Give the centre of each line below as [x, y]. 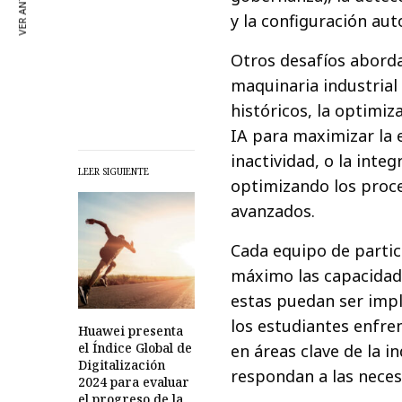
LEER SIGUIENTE [114, 171]
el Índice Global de [135, 347]
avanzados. [273, 210]
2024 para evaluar [134, 381]
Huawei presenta [131, 330]
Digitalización [122, 364]
